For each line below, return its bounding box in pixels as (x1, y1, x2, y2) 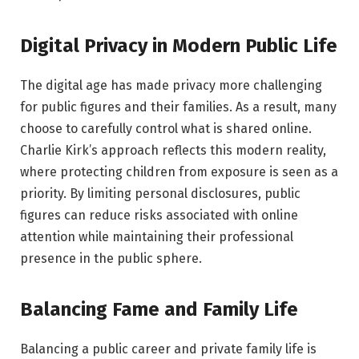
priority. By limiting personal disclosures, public (20, 185, 301, 201)
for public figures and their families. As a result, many (20, 99, 337, 115)
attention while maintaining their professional (20, 228, 293, 244)
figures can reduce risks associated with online (20, 207, 298, 223)
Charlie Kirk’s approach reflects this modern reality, (20, 142, 326, 158)
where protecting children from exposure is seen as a (20, 163, 338, 179)
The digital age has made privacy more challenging (20, 77, 322, 93)
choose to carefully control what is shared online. (20, 120, 312, 136)
